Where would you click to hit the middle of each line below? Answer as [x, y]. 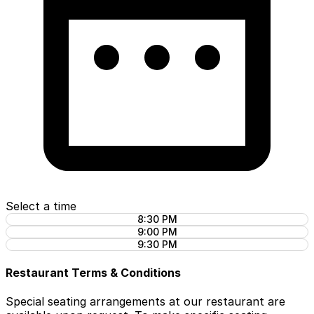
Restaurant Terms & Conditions [93, 273]
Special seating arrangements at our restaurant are [145, 302]
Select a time [41, 206]
